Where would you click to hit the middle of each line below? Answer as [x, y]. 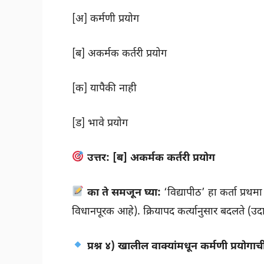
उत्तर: [98, 158]
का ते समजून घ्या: [124, 193]
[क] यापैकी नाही [104, 88]
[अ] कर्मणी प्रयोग [105, 19]
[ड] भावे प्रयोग [100, 123]
